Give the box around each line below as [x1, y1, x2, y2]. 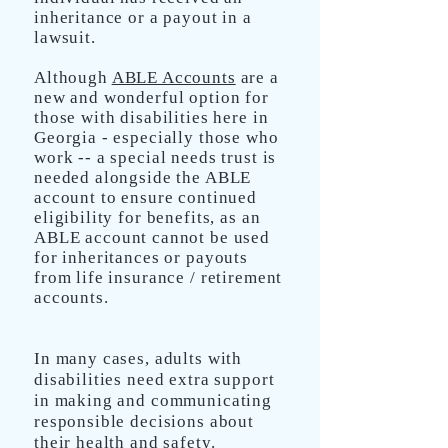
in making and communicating [34, 391, 272, 410]
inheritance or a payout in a [34, 8, 252, 27]
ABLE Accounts [111, 68, 236, 87]
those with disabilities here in [34, 108, 269, 127]
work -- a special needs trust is [34, 148, 277, 167]
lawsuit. [34, 28, 96, 47]
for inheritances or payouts [34, 248, 248, 267]
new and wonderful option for [34, 88, 269, 107]
